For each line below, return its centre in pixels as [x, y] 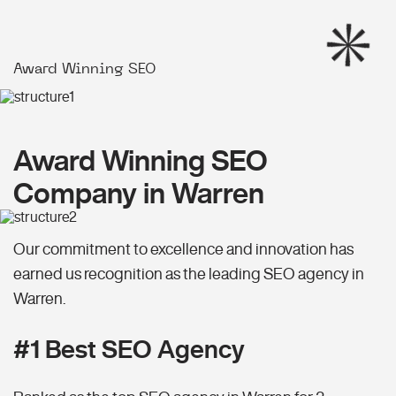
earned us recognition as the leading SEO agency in [189, 274]
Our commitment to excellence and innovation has [183, 249]
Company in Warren [139, 193]
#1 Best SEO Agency [129, 349]
